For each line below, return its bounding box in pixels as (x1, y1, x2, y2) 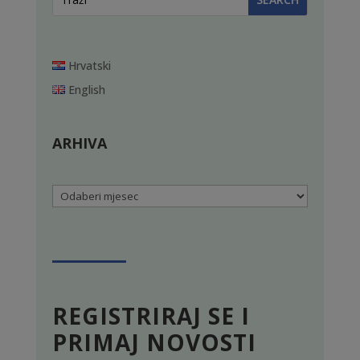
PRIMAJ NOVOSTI (51, 327, 256, 358)
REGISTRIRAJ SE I (51, 301, 250, 332)
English (67, 81, 105, 97)
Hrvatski (67, 57, 111, 73)
